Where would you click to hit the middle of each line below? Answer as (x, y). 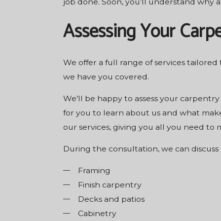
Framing (94, 170)
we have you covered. (106, 76)
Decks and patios (111, 199)
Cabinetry (97, 213)
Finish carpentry (110, 184)
